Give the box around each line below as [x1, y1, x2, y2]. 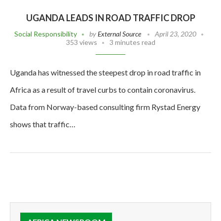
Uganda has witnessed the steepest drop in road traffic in [10, 67, 201, 77]
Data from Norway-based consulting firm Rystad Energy [10, 102, 200, 111]
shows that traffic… [10, 119, 75, 129]
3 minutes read [109, 37, 155, 46]
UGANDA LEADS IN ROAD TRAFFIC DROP [26, 12, 195, 23]
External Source [97, 29, 141, 38]
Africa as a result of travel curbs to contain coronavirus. [10, 84, 195, 94]
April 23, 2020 [154, 29, 196, 38]
